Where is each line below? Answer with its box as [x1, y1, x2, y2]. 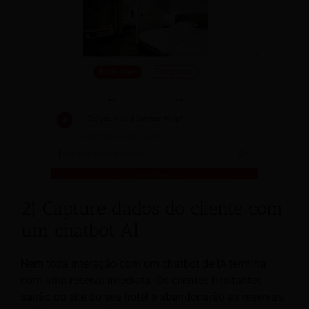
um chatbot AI [21, 219, 139, 241]
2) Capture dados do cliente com [21, 197, 283, 219]
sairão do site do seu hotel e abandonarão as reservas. [21, 290, 286, 304]
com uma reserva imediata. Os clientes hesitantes [21, 274, 262, 288]
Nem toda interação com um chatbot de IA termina [21, 257, 266, 271]
